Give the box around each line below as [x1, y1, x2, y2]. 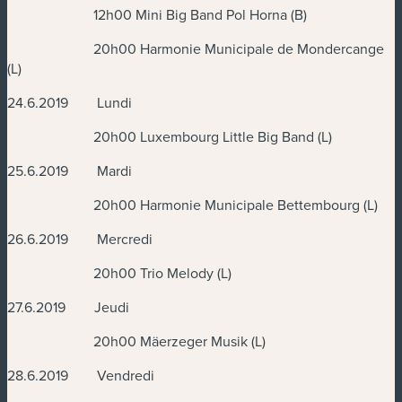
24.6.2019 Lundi [7, 92, 132, 113]
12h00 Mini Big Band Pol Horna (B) [7, 4, 307, 25]
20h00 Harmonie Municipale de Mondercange [7, 39, 384, 59]
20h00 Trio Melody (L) [7, 263, 232, 284]
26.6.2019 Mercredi [7, 229, 153, 249]
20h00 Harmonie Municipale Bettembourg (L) [7, 195, 378, 215]
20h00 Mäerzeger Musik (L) [7, 331, 266, 352]
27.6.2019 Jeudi [7, 297, 129, 318]
